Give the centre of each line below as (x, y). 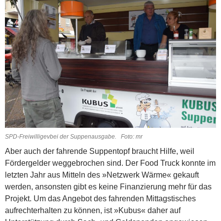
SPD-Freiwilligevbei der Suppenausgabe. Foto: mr (74, 136)
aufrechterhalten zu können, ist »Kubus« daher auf (93, 210)
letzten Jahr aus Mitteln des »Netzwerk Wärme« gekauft (102, 175)
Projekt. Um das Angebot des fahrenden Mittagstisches (100, 198)
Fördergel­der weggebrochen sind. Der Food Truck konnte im (110, 163)
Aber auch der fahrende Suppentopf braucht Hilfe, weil (100, 151)
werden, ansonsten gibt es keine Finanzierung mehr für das (108, 186)
